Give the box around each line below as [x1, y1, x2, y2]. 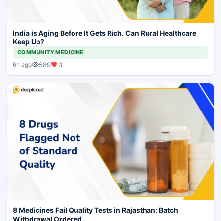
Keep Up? [13, 37, 44, 46]
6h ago [13, 61, 32, 69]
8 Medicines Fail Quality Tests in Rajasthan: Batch [13, 206, 178, 215]
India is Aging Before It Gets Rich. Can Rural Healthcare [13, 28, 196, 37]
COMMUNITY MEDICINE [17, 48, 84, 56]
